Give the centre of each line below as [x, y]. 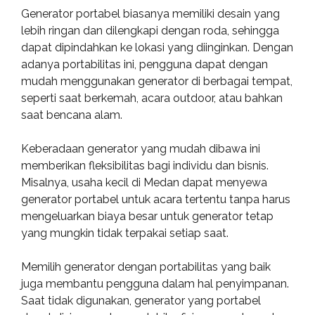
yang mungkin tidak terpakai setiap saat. [125, 233]
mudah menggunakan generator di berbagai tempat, [157, 81]
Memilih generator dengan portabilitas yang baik [146, 267]
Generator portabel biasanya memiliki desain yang [150, 14]
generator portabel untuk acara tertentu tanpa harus [156, 199]
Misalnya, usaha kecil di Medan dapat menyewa [144, 182]
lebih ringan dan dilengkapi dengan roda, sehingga [150, 31]
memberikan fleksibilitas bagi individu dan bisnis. [145, 166]
